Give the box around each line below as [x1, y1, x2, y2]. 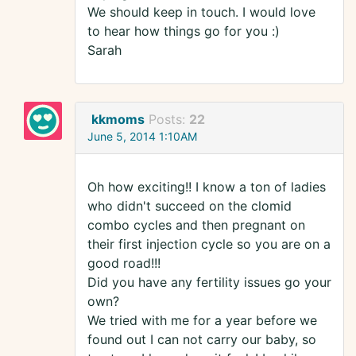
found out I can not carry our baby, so [87, 331, 316, 348]
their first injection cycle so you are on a [87, 236, 331, 253]
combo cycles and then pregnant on [87, 217, 305, 234]
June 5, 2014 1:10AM [87, 130, 197, 144]
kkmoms [91, 111, 145, 128]
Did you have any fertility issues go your [87, 274, 331, 291]
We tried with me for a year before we [87, 312, 317, 329]
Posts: [149, 111, 189, 128]
